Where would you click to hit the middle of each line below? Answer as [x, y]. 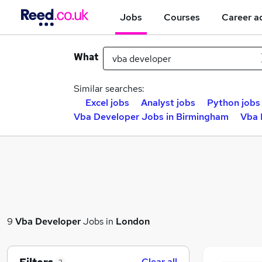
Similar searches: [109, 89]
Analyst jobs [168, 103]
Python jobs [234, 103]
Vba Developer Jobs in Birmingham [151, 117]
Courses [182, 17]
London [133, 221]
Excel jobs [107, 103]
